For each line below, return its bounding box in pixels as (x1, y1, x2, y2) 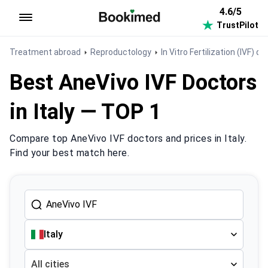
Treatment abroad (10, 47, 81, 57)
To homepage (98, 23, 156, 34)
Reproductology (90, 47, 151, 57)
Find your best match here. (10, 147, 129, 159)
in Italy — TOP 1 (10, 99, 162, 124)
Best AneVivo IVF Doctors (10, 70, 257, 95)
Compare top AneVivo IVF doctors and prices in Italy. (10, 133, 246, 144)
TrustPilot (217, 20, 258, 30)
